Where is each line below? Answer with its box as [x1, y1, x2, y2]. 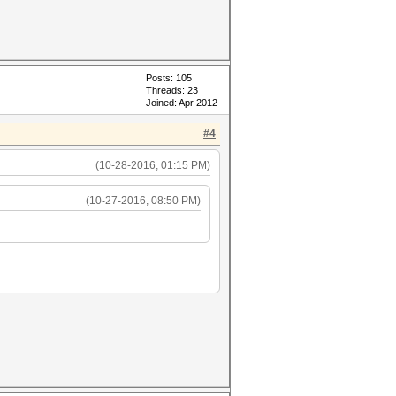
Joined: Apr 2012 [146, 97, 217, 108]
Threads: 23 [146, 85, 198, 95]
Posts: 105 [146, 72, 192, 83]
